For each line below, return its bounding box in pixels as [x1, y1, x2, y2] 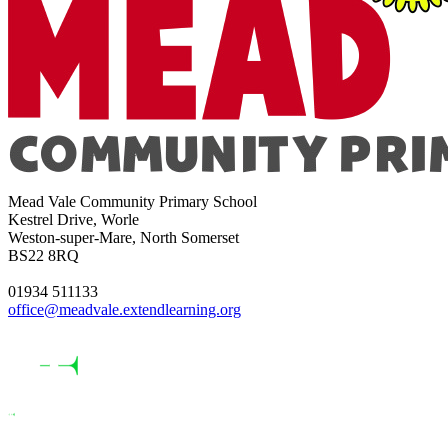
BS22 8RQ [8, 247, 79, 265]
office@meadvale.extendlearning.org [8, 301, 241, 319]
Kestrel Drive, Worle [8, 211, 139, 229]
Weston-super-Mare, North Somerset [8, 229, 239, 247]
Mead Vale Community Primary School [8, 193, 257, 211]
